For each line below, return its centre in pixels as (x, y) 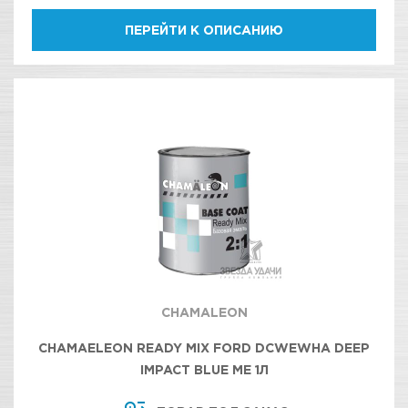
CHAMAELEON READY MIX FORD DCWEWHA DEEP (204, 347)
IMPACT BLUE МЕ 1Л (204, 369)
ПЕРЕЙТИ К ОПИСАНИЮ (204, 30)
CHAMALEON (204, 312)
